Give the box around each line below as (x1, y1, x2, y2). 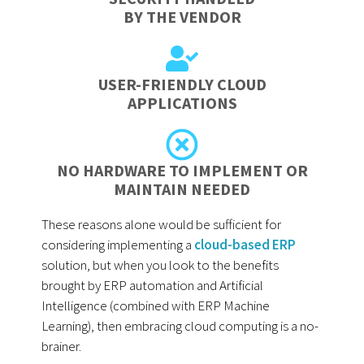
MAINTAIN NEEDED (114, 179, 250, 200)
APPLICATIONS (127, 93, 237, 114)
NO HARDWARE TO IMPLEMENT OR (56, 160, 308, 181)
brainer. (41, 337, 82, 356)
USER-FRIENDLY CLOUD (97, 74, 266, 95)
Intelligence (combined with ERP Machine (41, 297, 271, 315)
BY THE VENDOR (123, 6, 241, 28)
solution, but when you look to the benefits (41, 256, 279, 275)
